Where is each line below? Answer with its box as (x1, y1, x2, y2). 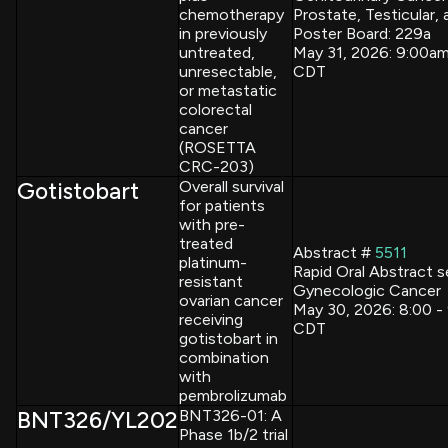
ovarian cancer (179, 290, 283, 310)
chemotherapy (179, 4, 284, 24)
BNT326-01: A (179, 405, 282, 425)
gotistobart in (179, 328, 278, 348)
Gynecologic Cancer (293, 280, 441, 300)
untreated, (179, 42, 255, 62)
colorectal (179, 99, 252, 119)
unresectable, (179, 61, 277, 81)
